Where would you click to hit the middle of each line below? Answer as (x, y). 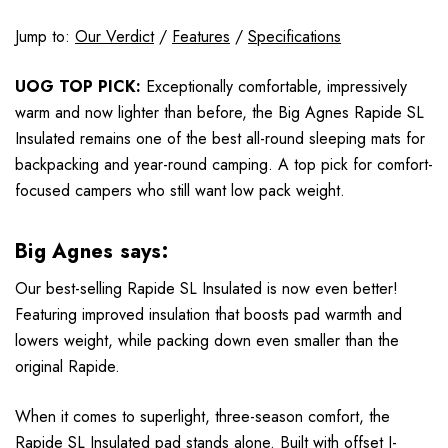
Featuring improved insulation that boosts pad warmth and (208, 315)
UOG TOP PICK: (78, 87)
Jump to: (45, 37)
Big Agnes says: (94, 252)
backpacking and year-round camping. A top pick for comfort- (224, 165)
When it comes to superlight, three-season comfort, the (202, 417)
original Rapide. (67, 367)
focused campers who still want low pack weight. (180, 191)
